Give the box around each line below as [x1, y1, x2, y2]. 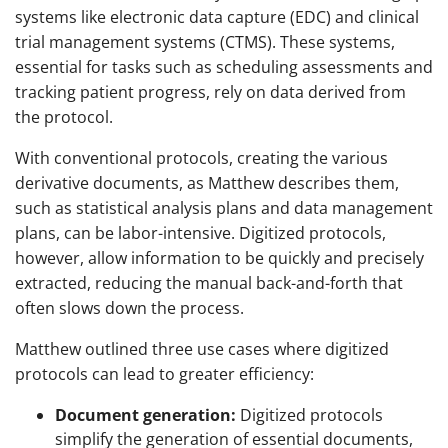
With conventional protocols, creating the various [15, 146, 388, 169]
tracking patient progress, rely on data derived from [15, 80, 406, 103]
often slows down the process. [15, 296, 244, 319]
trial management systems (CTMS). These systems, [15, 30, 395, 53]
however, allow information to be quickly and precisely [15, 246, 424, 269]
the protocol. [15, 105, 113, 128]
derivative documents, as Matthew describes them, [15, 171, 399, 194]
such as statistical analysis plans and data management [15, 196, 433, 219]
